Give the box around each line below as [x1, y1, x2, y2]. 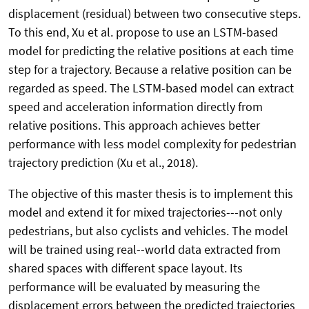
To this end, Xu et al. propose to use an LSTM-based [8, 24, 278, 41]
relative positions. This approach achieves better [8, 117, 260, 134]
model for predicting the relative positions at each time [8, 43, 294, 59]
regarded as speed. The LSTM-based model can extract [8, 80, 294, 97]
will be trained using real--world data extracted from [8, 241, 281, 258]
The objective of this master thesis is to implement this [8, 186, 293, 202]
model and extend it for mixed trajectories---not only [8, 204, 282, 221]
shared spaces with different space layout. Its [8, 260, 243, 277]
